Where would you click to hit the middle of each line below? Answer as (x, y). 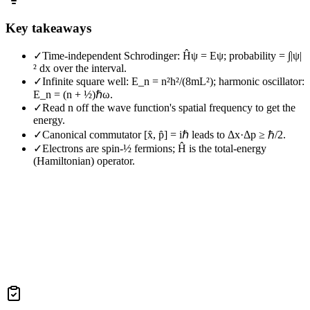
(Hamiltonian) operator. (84, 161)
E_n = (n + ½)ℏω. (73, 94)
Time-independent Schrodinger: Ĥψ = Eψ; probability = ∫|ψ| (172, 55)
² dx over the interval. (80, 68)
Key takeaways (48, 28)
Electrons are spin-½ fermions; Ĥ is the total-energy (154, 148)
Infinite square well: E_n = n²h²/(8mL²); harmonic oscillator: (173, 81)
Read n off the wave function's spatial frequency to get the (169, 107)
